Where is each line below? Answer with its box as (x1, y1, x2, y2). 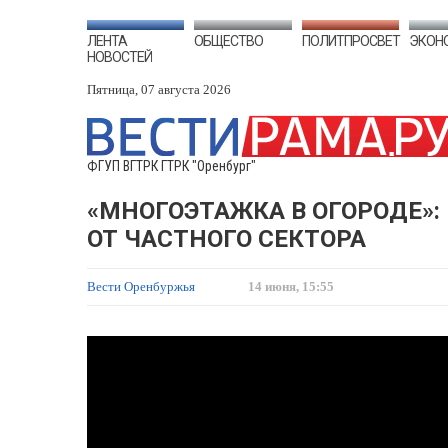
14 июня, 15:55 (248, 279, 334, 294)
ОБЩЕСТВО (194, 33, 264, 49)
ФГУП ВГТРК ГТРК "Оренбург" (87, 158, 256, 174)
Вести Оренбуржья (87, 279, 198, 294)
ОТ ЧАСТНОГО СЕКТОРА (87, 225, 366, 253)
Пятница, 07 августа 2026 (87, 82, 231, 97)
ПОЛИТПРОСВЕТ (301, 33, 400, 49)
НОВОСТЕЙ (87, 49, 152, 65)
